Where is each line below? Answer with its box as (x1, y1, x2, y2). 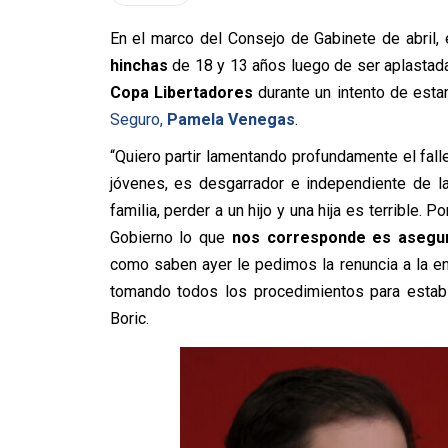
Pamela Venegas (166, 110, 295, 129)
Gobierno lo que (109, 228, 232, 247)
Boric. (109, 309, 149, 328)
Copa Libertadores (109, 83, 253, 102)
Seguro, (109, 110, 167, 129)
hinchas (109, 56, 168, 75)
